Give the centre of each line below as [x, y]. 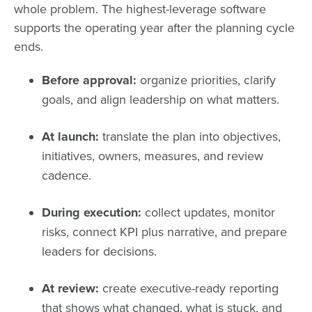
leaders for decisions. [99, 251]
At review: [70, 288]
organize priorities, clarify [206, 80]
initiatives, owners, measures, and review [153, 156]
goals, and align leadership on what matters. [161, 99]
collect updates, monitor [208, 212]
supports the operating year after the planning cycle [154, 28]
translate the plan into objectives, [190, 136]
